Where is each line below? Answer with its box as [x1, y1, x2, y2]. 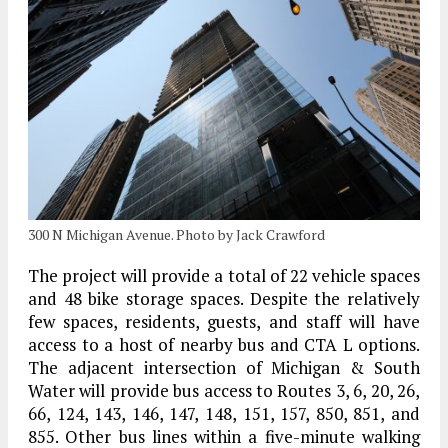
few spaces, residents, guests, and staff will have [28, 310, 420, 334]
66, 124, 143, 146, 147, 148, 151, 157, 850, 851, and [28, 402, 420, 426]
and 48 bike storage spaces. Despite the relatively [28, 287, 420, 311]
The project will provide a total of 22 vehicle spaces [28, 264, 420, 288]
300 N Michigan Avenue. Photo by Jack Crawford [28, 225, 325, 245]
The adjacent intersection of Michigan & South [28, 356, 420, 380]
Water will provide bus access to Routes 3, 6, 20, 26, [28, 379, 420, 403]
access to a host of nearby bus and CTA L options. [28, 333, 420, 357]
